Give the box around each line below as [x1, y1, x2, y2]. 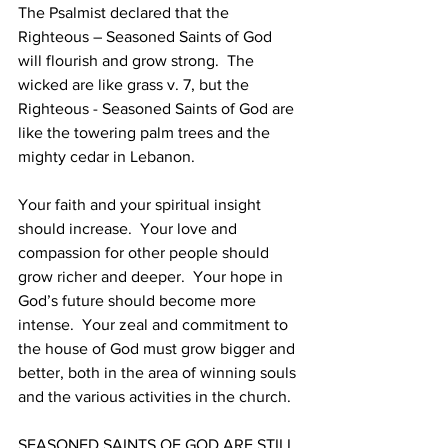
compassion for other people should [18, 244, 273, 261]
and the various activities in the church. [18, 388, 291, 405]
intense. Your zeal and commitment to [18, 316, 292, 333]
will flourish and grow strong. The [18, 52, 258, 69]
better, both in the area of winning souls [18, 364, 300, 381]
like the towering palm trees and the [18, 124, 274, 141]
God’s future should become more [18, 292, 260, 309]
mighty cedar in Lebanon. [18, 148, 195, 165]
